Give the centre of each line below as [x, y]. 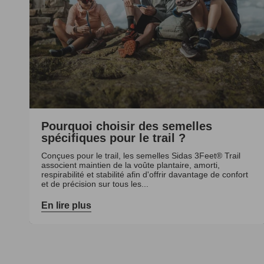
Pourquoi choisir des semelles [127, 126]
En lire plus [66, 205]
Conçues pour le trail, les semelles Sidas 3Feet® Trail [141, 155]
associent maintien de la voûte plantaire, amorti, [131, 165]
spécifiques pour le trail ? [113, 138]
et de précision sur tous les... [95, 184]
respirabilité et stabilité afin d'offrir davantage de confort [145, 174]
